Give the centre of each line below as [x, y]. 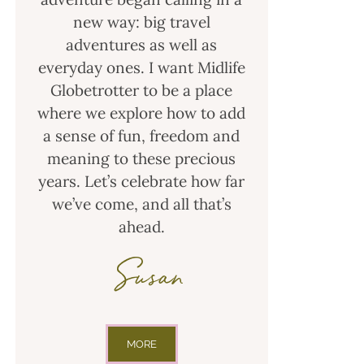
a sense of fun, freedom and [142, 136]
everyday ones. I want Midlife [141, 68]
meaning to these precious [142, 159]
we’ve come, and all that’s [141, 204]
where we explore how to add [142, 113]
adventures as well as [142, 45]
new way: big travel [141, 22]
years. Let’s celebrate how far [142, 182]
